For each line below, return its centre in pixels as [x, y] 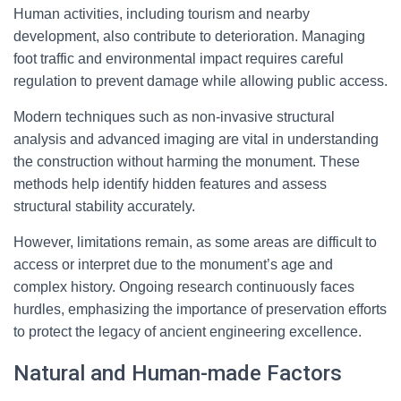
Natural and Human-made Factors [178, 373]
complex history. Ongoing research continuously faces [184, 287]
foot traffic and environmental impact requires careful [179, 59]
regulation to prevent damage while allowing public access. [200, 81]
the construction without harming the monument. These [187, 162]
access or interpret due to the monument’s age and [173, 264]
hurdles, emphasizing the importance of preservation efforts [200, 309]
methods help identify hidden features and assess [170, 184]
